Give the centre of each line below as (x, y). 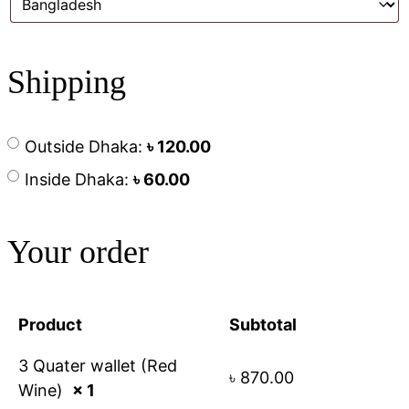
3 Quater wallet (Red (98, 366)
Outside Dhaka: (85, 147)
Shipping (67, 83)
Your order (78, 252)
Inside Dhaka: (79, 180)
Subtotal (263, 325)
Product (50, 325)
